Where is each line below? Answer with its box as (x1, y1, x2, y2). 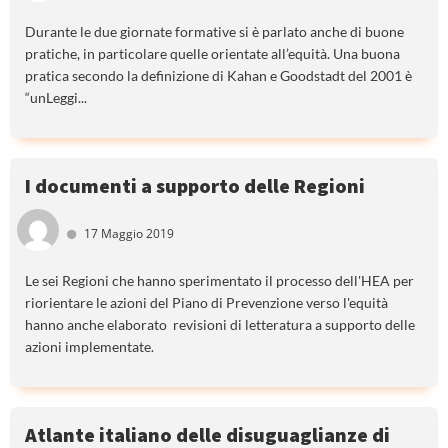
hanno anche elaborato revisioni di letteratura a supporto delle (25, 315, 415, 333)
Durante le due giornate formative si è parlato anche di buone (25, 22, 404, 40)
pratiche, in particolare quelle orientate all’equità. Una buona (25, 44, 400, 62)
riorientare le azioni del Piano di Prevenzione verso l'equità (25, 293, 388, 311)
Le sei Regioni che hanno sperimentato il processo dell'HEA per (25, 271, 414, 289)
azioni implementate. (25, 337, 154, 355)
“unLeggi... (25, 88, 87, 106)
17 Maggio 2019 (84, 224, 175, 242)
